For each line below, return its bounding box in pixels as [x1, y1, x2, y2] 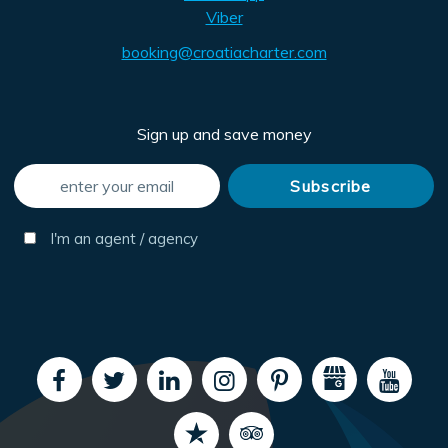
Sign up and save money [136, 123, 312, 144]
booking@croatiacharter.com [121, 41, 327, 62]
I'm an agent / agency [46, 228, 199, 248]
